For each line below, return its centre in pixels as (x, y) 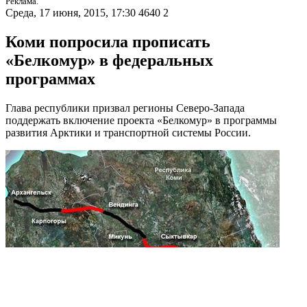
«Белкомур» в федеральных (109, 61)
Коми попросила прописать (108, 42)
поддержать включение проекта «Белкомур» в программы (141, 121)
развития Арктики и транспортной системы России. (128, 133)
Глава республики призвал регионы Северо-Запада (125, 108)
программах (50, 79)
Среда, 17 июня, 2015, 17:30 (71, 13)
